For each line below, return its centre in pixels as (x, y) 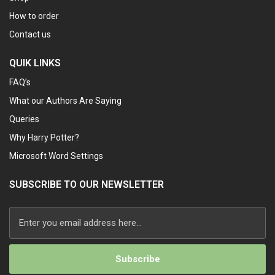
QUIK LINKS (35, 63)
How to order (34, 16)
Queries (24, 119)
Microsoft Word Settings (56, 156)
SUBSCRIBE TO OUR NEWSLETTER (87, 185)
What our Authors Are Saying (65, 101)
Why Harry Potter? (44, 138)
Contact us (30, 35)
